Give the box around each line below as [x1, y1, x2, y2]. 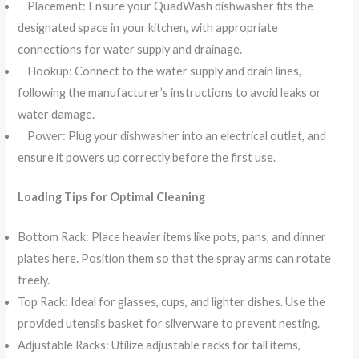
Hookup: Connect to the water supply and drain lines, [18, 63, 302, 78]
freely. [18, 273, 50, 287]
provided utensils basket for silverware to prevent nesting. [18, 317, 321, 330]
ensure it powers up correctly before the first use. [18, 150, 276, 164]
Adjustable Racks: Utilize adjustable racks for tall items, [18, 338, 301, 352]
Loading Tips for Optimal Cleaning [18, 189, 206, 204]
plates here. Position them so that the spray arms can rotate [18, 252, 332, 265]
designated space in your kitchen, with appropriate [18, 20, 279, 34]
